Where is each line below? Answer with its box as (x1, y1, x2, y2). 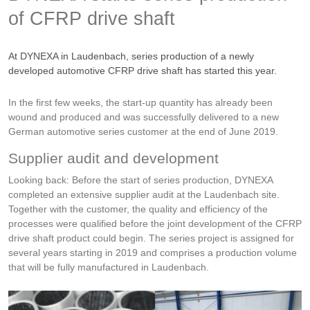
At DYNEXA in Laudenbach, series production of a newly (8, 51, 254, 62)
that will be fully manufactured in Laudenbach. (8, 262, 209, 273)
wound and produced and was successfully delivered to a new (8, 111, 279, 123)
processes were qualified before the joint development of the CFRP (8, 218, 302, 230)
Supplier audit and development (8, 150, 219, 167)
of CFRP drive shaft (8, 8, 175, 30)
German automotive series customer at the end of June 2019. (8, 126, 278, 138)
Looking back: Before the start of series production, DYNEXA (8, 174, 273, 186)
